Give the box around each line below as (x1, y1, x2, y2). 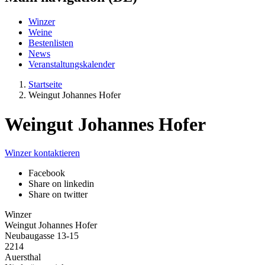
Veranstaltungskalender (28, 59, 115, 70)
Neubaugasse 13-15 (5, 231, 79, 241)
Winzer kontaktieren (5, 148, 80, 159)
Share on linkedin (28, 179, 94, 189)
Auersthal (5, 252, 41, 263)
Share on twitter (28, 189, 88, 200)
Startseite (28, 79, 62, 90)
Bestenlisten (28, 38, 73, 49)
